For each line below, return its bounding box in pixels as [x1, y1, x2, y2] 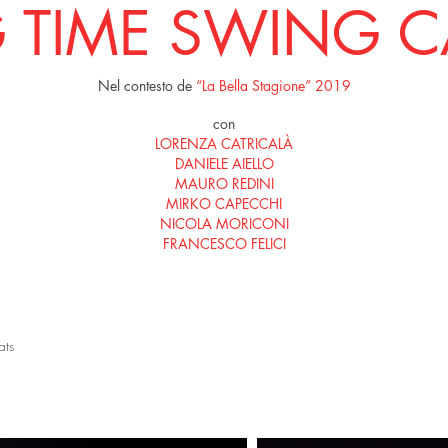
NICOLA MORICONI [159, 214, 289, 233]
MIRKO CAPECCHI [166, 194, 282, 213]
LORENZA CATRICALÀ [155, 134, 293, 153]
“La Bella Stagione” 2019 [195, 76, 351, 95]
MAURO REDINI [174, 174, 274, 193]
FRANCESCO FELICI [162, 234, 286, 253]
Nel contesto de [97, 76, 196, 95]
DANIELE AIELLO [174, 154, 274, 173]
